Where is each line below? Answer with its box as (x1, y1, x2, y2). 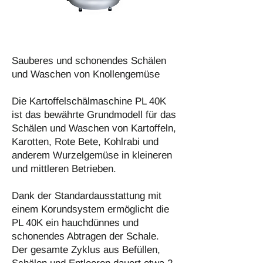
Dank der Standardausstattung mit (12, 190, 161, 201)
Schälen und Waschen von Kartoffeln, (12, 123, 176, 134)
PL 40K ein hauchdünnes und (12, 217, 139, 228)
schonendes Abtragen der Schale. (12, 231, 159, 242)
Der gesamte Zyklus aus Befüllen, (12, 244, 160, 255)
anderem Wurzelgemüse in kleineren (12, 150, 172, 161)
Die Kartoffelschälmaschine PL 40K (12, 96, 166, 107)
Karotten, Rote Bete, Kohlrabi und (12, 136, 159, 147)
